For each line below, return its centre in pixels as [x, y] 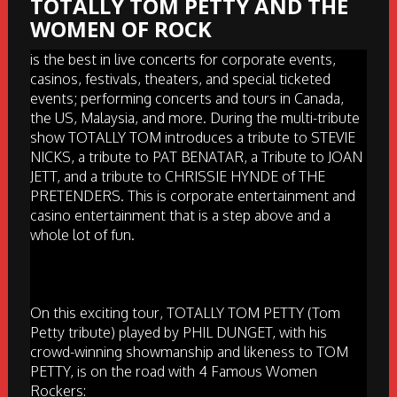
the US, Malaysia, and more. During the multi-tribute [195, 118]
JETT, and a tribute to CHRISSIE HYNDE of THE [177, 177]
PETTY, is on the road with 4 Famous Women [173, 372]
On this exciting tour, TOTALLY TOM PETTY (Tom [185, 313]
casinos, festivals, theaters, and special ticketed [180, 79]
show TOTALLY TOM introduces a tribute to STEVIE [192, 138]
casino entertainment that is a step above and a [180, 216]
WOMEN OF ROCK [121, 29]
